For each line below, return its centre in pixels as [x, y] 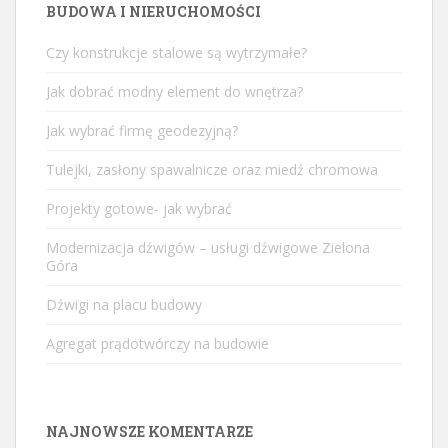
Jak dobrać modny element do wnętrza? [174, 91]
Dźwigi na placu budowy [124, 304]
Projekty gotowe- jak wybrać [139, 208]
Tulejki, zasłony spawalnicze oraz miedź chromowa [212, 169]
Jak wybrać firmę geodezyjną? [142, 130]
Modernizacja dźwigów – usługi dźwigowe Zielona [208, 247]
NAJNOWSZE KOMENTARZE [149, 431]
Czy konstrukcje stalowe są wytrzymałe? [176, 52]
